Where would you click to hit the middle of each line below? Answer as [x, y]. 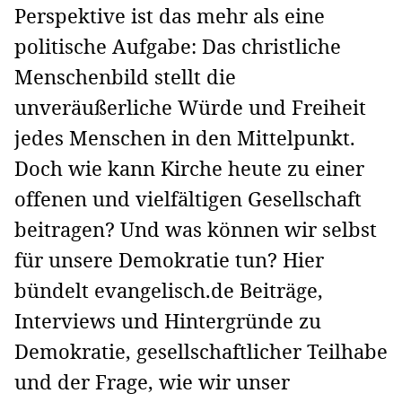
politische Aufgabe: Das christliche [178, 46]
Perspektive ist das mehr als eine [170, 16]
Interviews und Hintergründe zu [168, 321]
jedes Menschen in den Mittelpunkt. [185, 138]
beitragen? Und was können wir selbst [196, 229]
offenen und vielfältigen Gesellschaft [188, 199]
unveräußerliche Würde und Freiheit [190, 107]
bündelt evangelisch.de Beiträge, [169, 290]
